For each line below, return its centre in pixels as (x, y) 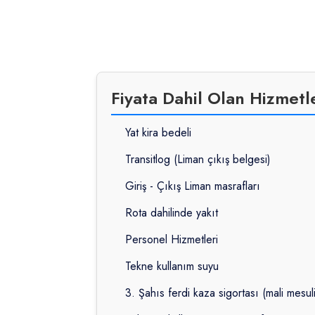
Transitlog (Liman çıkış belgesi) (198, 160)
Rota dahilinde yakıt (172, 213)
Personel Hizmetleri (172, 240)
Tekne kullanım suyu (172, 266)
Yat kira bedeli (158, 133)
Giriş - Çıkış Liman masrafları (193, 186)
